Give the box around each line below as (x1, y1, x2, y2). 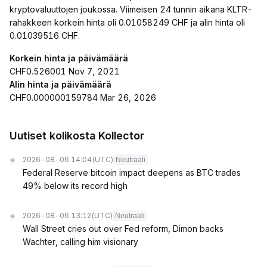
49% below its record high (23, 181, 128, 191)
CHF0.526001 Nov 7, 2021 (10, 66, 120, 76)
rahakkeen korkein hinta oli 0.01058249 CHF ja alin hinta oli (10, 17, 245, 27)
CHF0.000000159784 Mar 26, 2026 (10, 92, 156, 103)
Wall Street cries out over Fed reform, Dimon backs (23, 223, 223, 234)
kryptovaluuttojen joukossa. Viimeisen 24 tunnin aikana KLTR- (10, 4, 252, 14)
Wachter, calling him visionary (23, 237, 138, 247)
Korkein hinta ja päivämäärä (10, 53, 128, 63)
